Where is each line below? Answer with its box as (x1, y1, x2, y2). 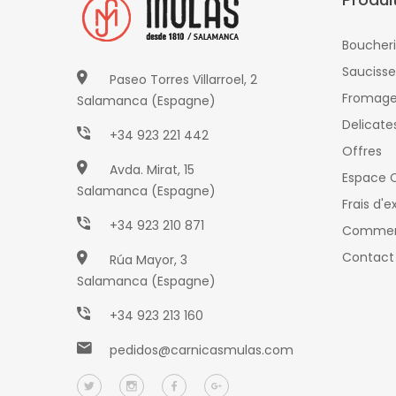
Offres (342, 141, 382, 160)
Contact (342, 247, 394, 266)
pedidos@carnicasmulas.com (110, 340, 293, 359)
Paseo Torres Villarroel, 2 (110, 70, 257, 88)
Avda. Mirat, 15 (110, 160, 194, 179)
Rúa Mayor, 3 (110, 250, 187, 269)
